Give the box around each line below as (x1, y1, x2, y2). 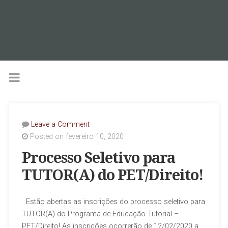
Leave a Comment (31, 120, 90, 129)
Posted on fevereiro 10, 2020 (27, 132, 124, 141)
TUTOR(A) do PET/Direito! (21, 166, 204, 184)
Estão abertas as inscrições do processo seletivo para (21, 197, 205, 207)
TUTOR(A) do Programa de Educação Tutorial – (21, 210, 179, 219)
